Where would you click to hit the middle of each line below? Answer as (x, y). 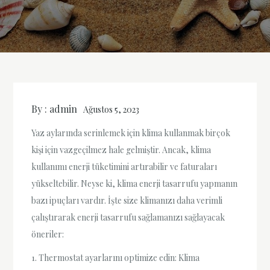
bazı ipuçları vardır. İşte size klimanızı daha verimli (127, 201)
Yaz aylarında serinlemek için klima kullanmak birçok (131, 133)
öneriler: (48, 234)
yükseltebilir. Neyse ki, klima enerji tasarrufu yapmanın (135, 184)
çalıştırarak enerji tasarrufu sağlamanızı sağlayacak (128, 218)
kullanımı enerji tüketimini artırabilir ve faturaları (124, 167)
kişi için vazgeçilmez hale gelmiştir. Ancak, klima (121, 150)
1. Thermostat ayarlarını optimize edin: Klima (116, 258)
